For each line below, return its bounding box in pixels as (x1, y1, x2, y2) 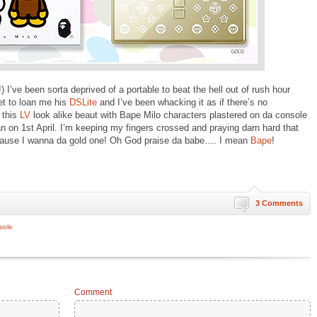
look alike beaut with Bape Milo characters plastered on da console (30, 110, 307, 120)
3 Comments (255, 199, 303, 207)
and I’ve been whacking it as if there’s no (97, 97, 267, 108)
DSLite (69, 97, 97, 108)
